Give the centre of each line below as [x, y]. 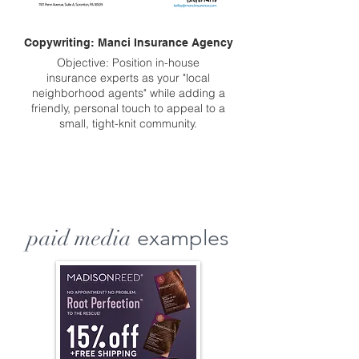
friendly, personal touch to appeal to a [128, 108]
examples [180, 238]
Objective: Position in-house [128, 63]
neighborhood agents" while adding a [128, 93]
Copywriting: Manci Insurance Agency [128, 42]
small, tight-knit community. [128, 123]
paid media [79, 238]
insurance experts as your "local [128, 78]
